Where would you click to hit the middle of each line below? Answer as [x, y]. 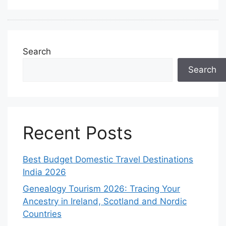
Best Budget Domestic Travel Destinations [108, 159]
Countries [42, 214]
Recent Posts [77, 132]
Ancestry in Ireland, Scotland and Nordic [105, 201]
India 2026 [44, 172]
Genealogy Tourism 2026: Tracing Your [101, 189]
